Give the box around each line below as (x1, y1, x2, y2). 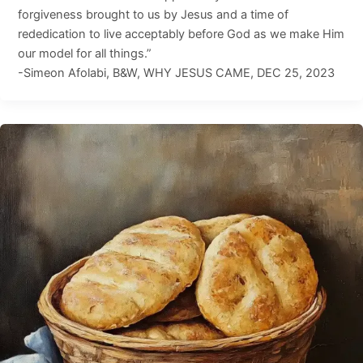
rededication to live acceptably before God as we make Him (17, 26, 344, 41)
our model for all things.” (17, 45, 152, 61)
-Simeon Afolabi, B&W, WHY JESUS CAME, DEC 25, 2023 (17, 65, 335, 80)
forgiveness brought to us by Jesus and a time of (17, 6, 288, 22)
